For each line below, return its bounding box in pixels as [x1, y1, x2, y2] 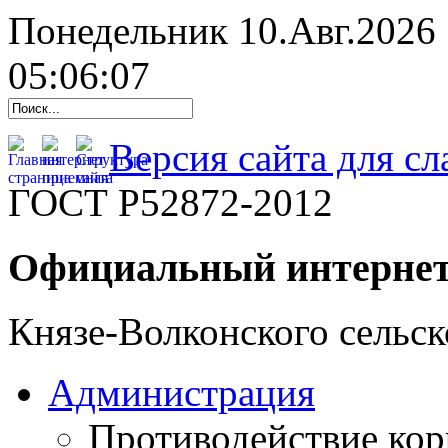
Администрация [48, 371, 315, 415]
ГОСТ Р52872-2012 [8, 181, 333, 224]
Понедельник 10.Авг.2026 [8, 9, 436, 52]
